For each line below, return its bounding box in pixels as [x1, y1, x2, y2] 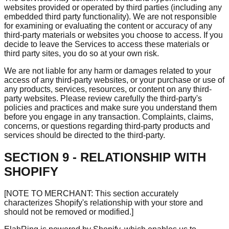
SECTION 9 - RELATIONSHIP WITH [4, 150, 206, 165]
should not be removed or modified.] [4, 208, 133, 217]
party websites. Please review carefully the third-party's [4, 94, 202, 103]
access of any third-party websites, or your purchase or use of [4, 76, 224, 85]
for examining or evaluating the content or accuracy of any [4, 21, 212, 31]
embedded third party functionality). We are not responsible [4, 12, 217, 21]
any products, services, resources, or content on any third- [4, 85, 212, 94]
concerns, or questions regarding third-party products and [4, 122, 210, 131]
